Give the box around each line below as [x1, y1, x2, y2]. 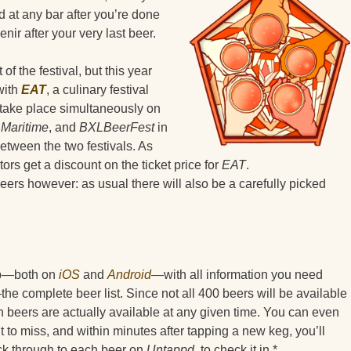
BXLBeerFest [79, 121, 154, 135]
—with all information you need [151, 268, 323, 282]
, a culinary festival [46, 83, 149, 97]
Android [107, 268, 151, 282]
